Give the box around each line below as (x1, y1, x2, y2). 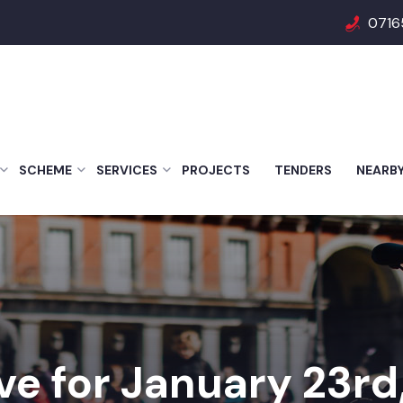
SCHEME (19, 162, 72, 178)
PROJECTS (182, 162, 250, 178)
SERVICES (96, 162, 157, 178)
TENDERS (274, 162, 332, 178)
